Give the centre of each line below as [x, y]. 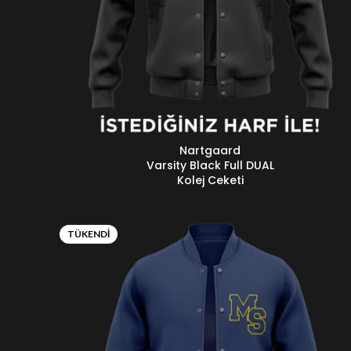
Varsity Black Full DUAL [210, 165]
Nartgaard [210, 150]
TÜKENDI [89, 234]
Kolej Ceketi [210, 180]
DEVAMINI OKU [98, 151]
